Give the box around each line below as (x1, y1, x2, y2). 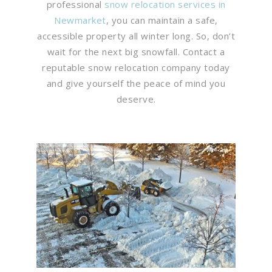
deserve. (116, 92, 156, 105)
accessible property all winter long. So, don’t (37, 29, 235, 42)
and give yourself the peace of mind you (46, 76, 226, 89)
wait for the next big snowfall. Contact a (47, 45, 225, 58)
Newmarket (54, 13, 106, 26)
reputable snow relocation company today (42, 61, 230, 73)
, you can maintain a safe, (106, 13, 218, 26)
